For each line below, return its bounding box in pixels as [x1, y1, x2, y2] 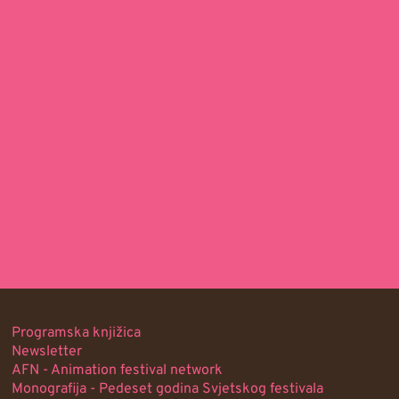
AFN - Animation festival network [12, 362, 224, 380]
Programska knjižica [12, 324, 142, 343]
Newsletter [12, 343, 83, 362]
